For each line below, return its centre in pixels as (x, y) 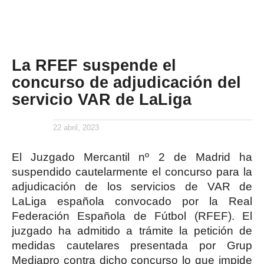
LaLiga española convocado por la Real (132, 201)
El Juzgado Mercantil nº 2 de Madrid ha (132, 157)
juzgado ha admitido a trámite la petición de (132, 231)
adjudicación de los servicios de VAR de (132, 187)
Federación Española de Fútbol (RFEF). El (132, 216)
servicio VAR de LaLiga (101, 99)
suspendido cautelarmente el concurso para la (132, 172)
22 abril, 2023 (76, 128)
